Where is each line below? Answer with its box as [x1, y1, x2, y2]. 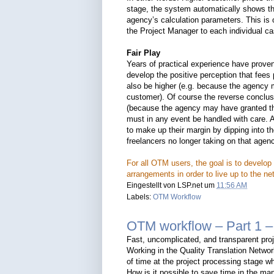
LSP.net [177, 180, 202, 190]
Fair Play [127, 48, 160, 57]
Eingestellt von [127, 180, 177, 190]
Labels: [127, 192, 153, 201]
